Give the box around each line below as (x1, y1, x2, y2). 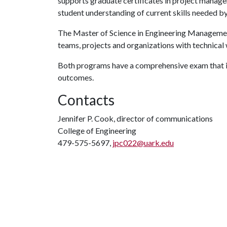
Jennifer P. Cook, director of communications (58, 113, 213, 123)
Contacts (58, 91, 115, 108)
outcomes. (58, 72, 94, 82)
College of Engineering (58, 126, 136, 135)
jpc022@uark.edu (112, 138, 174, 147)
